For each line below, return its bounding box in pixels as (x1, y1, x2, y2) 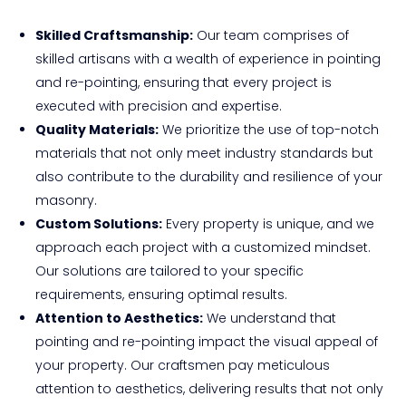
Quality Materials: (35, 120, 159, 139)
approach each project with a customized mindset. (35, 237, 371, 256)
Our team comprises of (193, 25, 349, 44)
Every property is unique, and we (162, 214, 374, 233)
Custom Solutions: (35, 214, 162, 233)
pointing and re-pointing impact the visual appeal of (35, 332, 378, 351)
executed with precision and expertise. (35, 96, 282, 115)
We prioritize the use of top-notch (159, 120, 379, 139)
